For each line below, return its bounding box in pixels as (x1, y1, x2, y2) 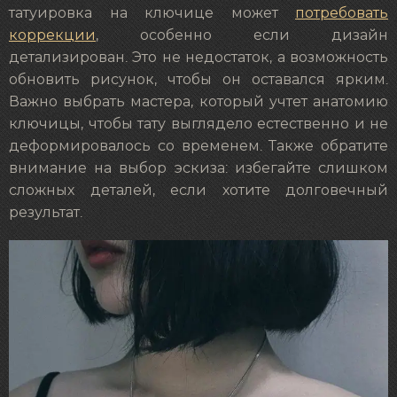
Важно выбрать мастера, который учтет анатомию (9, 95, 388, 110)
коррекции (9, 28, 96, 43)
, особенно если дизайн (96, 28, 388, 43)
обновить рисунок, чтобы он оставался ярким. (9, 73, 388, 88)
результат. (9, 206, 82, 221)
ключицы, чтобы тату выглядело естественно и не (9, 117, 388, 132)
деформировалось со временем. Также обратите (9, 139, 388, 154)
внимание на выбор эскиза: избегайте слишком (9, 161, 388, 176)
